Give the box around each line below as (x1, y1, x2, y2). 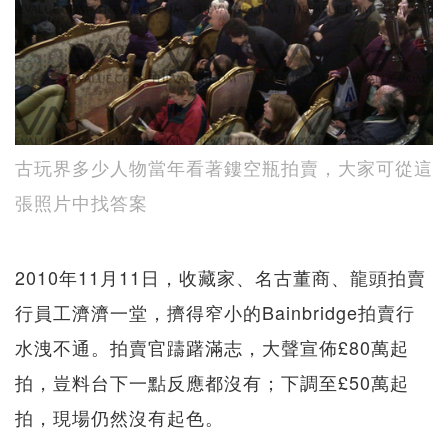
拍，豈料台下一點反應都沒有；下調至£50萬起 (15, 369, 409, 396)
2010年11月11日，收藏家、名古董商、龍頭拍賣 (15, 264, 426, 291)
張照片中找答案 (15, 189, 148, 216)
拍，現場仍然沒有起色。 (15, 404, 224, 431)
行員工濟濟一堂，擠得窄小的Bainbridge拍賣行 (15, 299, 415, 326)
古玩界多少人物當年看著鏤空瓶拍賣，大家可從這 (15, 154, 433, 181)
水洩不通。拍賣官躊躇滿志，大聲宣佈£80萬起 (15, 334, 409, 361)
